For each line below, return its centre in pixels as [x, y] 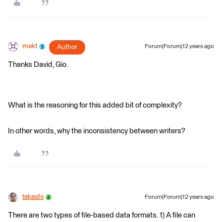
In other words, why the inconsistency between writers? [97, 131]
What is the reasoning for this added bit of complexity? [95, 105]
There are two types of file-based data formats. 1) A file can [102, 215]
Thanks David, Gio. [38, 65]
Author [67, 47]
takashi [33, 197]
